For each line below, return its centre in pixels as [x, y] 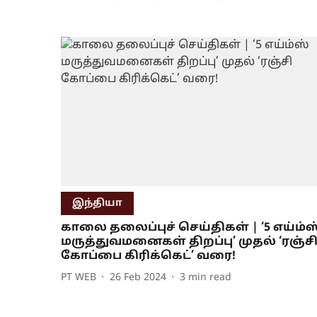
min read [210, 277]
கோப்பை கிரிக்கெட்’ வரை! [148, 257]
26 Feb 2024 [138, 277]
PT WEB [79, 277]
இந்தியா [97, 204]
